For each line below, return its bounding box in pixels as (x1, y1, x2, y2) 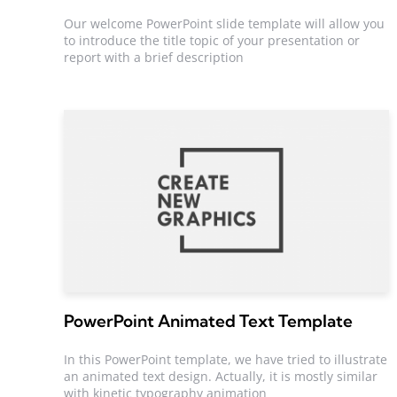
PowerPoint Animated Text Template (64, 310, 354, 332)
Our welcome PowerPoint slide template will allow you (64, 14, 385, 32)
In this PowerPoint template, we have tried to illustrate (64, 350, 387, 368)
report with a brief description (64, 48, 244, 66)
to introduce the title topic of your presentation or (64, 31, 360, 49)
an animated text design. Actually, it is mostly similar (64, 367, 378, 385)
